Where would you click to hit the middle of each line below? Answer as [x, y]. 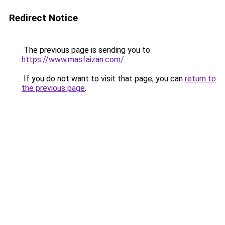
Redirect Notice [43, 18]
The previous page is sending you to [86, 50]
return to [200, 79]
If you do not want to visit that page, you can [103, 79]
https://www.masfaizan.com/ [73, 60]
